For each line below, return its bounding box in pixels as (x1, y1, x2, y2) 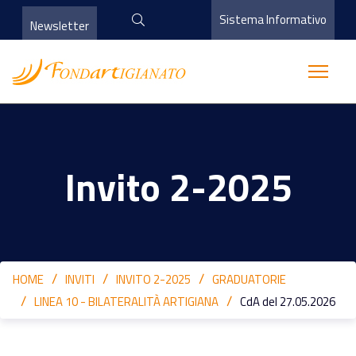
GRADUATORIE (212, 270, 286, 288)
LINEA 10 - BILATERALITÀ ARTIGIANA (34, 292, 219, 311)
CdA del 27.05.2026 (240, 292, 335, 311)
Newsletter (29, 17, 89, 35)
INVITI (65, 270, 95, 288)
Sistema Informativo (219, 10, 327, 29)
